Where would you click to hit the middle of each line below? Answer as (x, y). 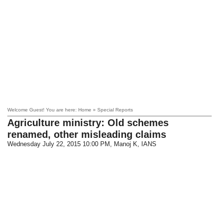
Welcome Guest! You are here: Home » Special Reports (70, 110)
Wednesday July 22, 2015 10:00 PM (59, 144)
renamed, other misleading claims (87, 134)
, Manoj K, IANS (133, 144)
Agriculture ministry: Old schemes (88, 123)
